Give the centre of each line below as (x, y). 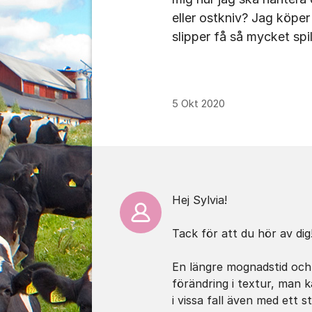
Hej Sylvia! (200, 200)
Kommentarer (143, 158)
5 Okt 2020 (198, 104)
